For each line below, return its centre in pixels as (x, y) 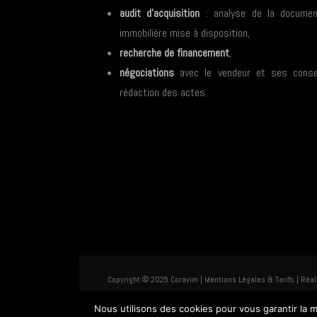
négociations (147, 73)
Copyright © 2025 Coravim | (156, 280)
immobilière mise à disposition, (185, 33)
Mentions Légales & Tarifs (249, 280)
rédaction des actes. (163, 93)
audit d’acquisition (160, 13)
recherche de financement (174, 53)
